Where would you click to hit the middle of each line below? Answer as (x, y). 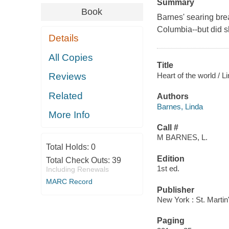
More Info (70, 115)
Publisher (175, 190)
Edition (170, 158)
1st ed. (168, 169)
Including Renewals (77, 169)
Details (64, 38)
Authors (173, 97)
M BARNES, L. (182, 138)
